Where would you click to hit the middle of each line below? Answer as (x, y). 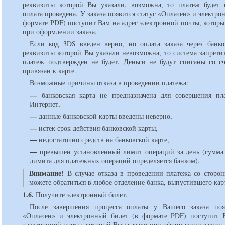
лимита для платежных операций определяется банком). (115, 160)
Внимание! (47, 173)
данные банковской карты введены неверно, (105, 116)
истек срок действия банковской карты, (97, 128)
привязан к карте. (50, 70)
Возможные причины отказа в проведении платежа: (109, 82)
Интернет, (45, 104)
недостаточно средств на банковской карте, (103, 140)
